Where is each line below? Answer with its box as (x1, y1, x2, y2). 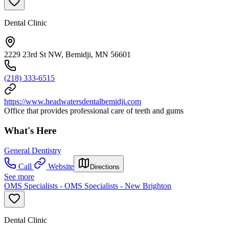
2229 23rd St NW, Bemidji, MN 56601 (4, 50, 131, 59)
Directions (90, 163, 120, 171)
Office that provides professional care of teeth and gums (4, 106, 184, 116)
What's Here (4, 125, 56, 136)
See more (4, 172, 34, 181)
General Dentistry (4, 146, 61, 155)
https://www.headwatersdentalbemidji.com (4, 97, 141, 106)
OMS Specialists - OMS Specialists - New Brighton (4, 181, 171, 190)
